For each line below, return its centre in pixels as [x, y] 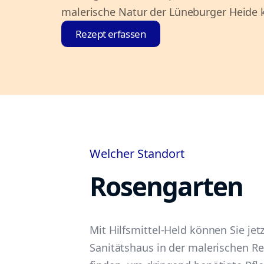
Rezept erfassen [111, 34]
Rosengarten [166, 186]
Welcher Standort [137, 154]
